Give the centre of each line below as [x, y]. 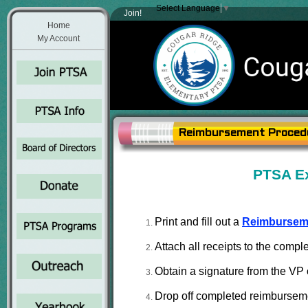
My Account [58, 38]
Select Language [188, 9]
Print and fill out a [198, 222]
